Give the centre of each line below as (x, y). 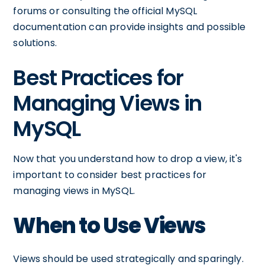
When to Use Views (109, 226)
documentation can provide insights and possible (130, 27)
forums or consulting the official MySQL (105, 11)
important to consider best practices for (110, 175)
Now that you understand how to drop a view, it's (128, 159)
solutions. (35, 43)
